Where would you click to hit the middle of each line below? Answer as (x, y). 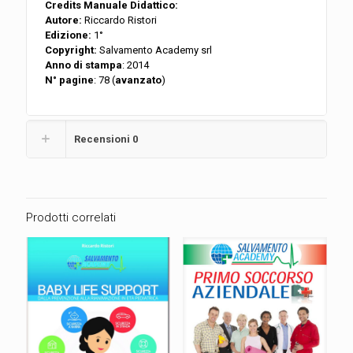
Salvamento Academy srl (155, 50)
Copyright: (71, 50)
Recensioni (103, 139)
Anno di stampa (84, 65)
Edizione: (69, 35)
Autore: (64, 20)
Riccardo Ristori (120, 20)
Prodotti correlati (71, 217)
